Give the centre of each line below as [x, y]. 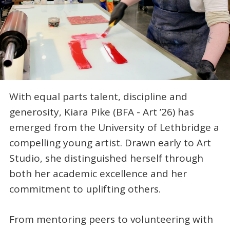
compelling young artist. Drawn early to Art [110, 143]
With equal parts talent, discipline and [98, 97]
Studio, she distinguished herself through [106, 158]
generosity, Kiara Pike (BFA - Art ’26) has [101, 112]
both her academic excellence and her [98, 174]
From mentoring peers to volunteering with [111, 219]
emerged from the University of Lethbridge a [114, 128]
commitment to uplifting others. [85, 189]
